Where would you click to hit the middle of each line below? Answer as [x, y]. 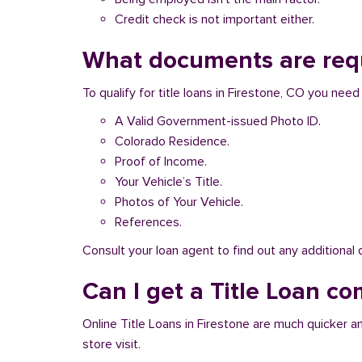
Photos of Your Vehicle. [179, 202]
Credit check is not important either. [215, 19]
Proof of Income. [161, 162]
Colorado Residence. [172, 141]
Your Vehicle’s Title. [168, 182]
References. [148, 222]
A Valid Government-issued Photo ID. [218, 121]
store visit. [112, 344]
